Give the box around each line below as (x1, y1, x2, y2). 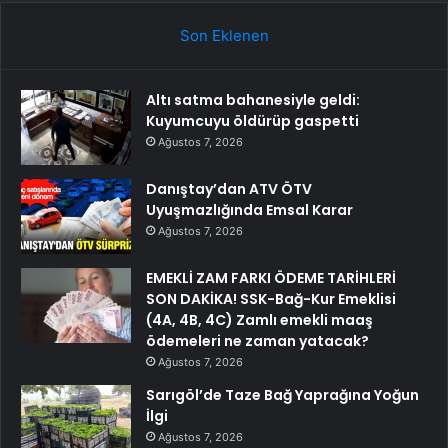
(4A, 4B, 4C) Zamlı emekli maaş (146, 309, 373, 330)
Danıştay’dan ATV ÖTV (146, 178, 312, 199)
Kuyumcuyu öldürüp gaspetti (146, 110, 359, 131)
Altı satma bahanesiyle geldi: (146, 89, 360, 110)
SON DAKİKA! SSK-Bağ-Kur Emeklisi (146, 288, 396, 309)
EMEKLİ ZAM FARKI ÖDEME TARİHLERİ (146, 267, 396, 288)
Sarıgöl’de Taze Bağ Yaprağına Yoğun (146, 384, 419, 405)
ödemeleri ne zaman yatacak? (146, 330, 369, 351)
